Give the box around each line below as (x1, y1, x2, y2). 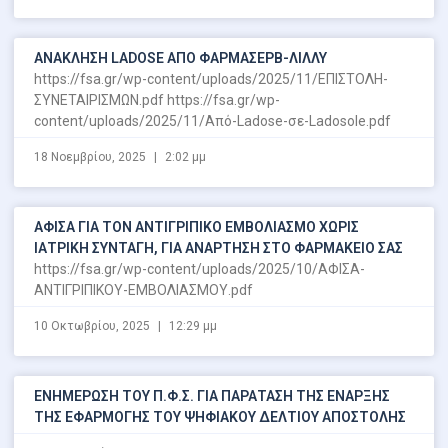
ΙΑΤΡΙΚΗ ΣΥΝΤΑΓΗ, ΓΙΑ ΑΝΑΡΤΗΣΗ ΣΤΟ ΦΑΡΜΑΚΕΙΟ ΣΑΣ (34, 239, 403, 256)
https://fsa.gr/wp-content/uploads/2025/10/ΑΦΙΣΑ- (34, 260, 365, 277)
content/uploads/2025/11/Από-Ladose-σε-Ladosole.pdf (34, 112, 391, 129)
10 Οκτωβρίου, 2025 (34, 318, 153, 333)
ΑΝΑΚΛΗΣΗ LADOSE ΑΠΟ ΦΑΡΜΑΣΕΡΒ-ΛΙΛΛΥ (34, 49, 327, 66)
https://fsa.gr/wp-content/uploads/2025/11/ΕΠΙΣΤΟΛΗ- (34, 70, 388, 87)
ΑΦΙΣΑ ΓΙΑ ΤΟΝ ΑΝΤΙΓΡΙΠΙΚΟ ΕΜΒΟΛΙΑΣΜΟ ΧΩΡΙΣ (34, 218, 359, 235)
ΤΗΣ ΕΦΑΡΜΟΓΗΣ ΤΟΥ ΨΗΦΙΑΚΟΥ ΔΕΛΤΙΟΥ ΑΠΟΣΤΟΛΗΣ (34, 408, 406, 425)
